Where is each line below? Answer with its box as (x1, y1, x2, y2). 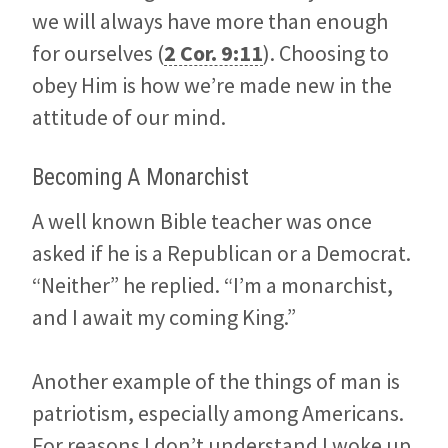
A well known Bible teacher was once (32, 207, 372, 236)
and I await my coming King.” (32, 303, 296, 332)
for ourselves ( (32, 38, 164, 67)
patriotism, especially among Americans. (32, 399, 404, 428)
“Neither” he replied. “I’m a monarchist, (32, 271, 393, 300)
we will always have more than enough (32, 6, 388, 35)
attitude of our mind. (32, 102, 226, 131)
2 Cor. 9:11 (164, 38, 263, 67)
